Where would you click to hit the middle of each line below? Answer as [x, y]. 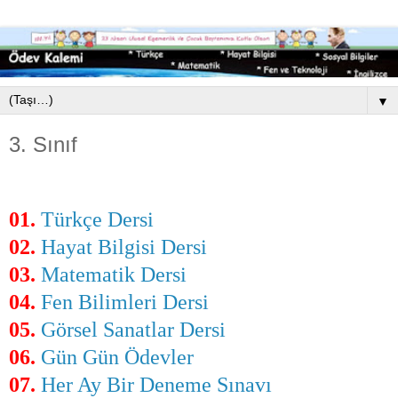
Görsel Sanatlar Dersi [133, 329]
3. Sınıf [43, 145]
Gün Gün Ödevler [117, 357]
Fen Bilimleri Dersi [125, 302]
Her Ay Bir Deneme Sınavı [156, 384]
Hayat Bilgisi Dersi [124, 247]
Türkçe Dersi [97, 219]
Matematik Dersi [114, 274]
